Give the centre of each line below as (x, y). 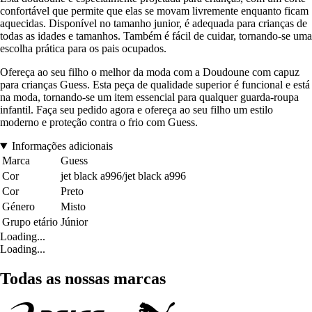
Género (18, 207)
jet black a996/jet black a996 (123, 176)
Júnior (74, 222)
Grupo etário (30, 222)
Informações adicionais (62, 146)
